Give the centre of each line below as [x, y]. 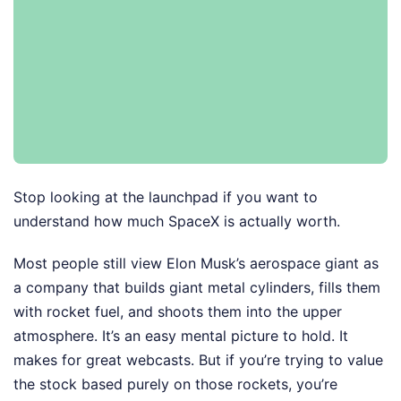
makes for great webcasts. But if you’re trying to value [198, 360]
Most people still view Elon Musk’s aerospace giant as [196, 264]
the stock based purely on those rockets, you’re [175, 384]
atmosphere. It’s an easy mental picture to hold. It [181, 336]
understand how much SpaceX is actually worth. [177, 222]
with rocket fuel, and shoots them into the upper [178, 312]
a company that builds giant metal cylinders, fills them [197, 288]
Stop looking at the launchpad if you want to [166, 197]
